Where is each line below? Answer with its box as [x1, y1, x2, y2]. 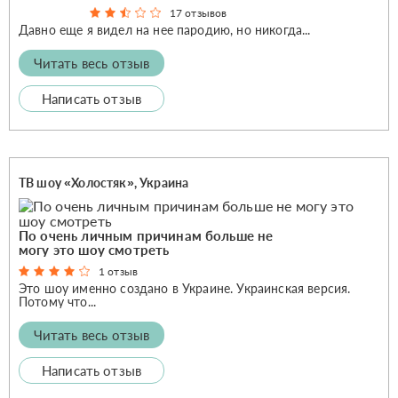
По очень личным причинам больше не [19, 227, 274, 243]
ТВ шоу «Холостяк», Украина [19, 174, 189, 190]
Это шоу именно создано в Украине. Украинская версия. [19, 280, 351, 296]
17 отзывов [169, 5, 227, 20]
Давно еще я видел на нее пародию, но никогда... [19, 21, 311, 37]
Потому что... [19, 293, 97, 309]
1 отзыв [99, 264, 139, 278]
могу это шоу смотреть [19, 241, 170, 258]
